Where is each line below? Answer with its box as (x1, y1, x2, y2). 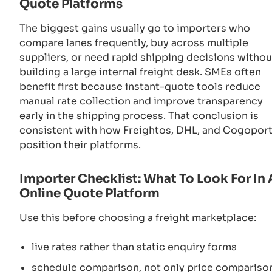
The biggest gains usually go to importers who (19, 21, 250, 35)
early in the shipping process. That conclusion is (19, 109, 259, 122)
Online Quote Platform (19, 185, 160, 201)
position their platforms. (19, 138, 141, 151)
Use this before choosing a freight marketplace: (19, 211, 256, 224)
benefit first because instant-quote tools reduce (19, 80, 260, 93)
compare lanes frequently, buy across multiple (19, 36, 248, 49)
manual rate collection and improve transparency (19, 94, 263, 107)
